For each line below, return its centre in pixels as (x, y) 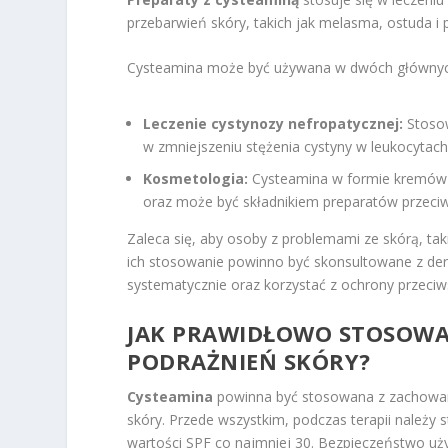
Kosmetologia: (196, 179)
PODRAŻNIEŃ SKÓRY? (249, 360)
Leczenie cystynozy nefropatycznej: (273, 123)
